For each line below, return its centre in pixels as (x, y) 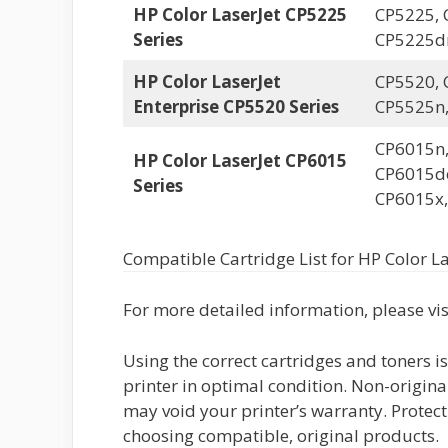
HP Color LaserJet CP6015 (239, 160)
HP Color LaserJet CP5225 (239, 14)
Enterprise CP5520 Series (235, 106)
